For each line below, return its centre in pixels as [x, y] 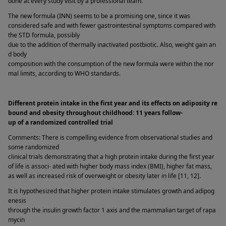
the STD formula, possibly [44, 35]
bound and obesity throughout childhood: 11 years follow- [95, 113]
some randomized [34, 147]
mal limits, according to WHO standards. [65, 73]
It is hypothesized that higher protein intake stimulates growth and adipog [111, 191]
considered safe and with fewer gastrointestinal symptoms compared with [112, 25]
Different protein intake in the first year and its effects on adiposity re [113, 103]
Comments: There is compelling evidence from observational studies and [110, 137]
